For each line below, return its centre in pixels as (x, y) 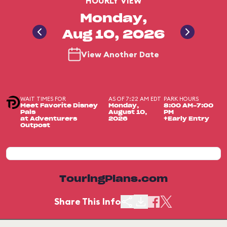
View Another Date (120, 54)
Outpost (35, 125)
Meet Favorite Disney (59, 106)
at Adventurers (49, 119)
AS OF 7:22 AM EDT (135, 99)
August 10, (127, 112)
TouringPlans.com (113, 179)
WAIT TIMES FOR (43, 99)
